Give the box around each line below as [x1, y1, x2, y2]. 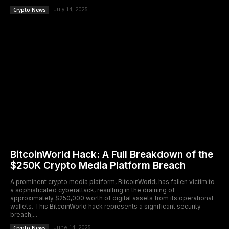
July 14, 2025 [53, 6, 87, 13]
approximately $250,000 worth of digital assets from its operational [10, 194, 213, 202]
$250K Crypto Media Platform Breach [10, 159, 186, 171]
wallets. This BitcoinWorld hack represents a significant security [10, 202, 201, 210]
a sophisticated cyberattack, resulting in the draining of [10, 186, 175, 194]
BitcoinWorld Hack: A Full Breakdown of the [10, 149, 213, 161]
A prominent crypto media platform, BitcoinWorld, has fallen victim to [10, 178, 215, 186]
